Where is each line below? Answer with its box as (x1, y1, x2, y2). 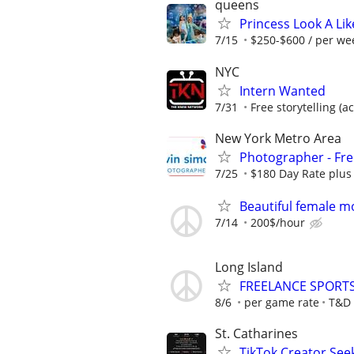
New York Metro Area (215, 129, 341, 147)
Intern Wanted (239, 81, 326, 100)
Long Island (215, 258, 283, 277)
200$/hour (250, 214, 305, 230)
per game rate (244, 295, 319, 311)
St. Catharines (215, 325, 298, 343)
